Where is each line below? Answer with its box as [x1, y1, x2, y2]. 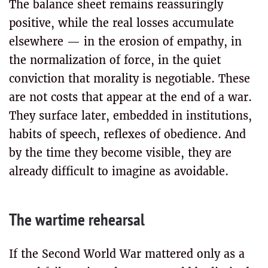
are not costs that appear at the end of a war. [9, 90, 252, 104]
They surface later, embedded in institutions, [9, 109, 252, 123]
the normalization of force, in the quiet [9, 53, 221, 67]
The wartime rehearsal [9, 208, 145, 230]
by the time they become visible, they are [9, 146, 232, 160]
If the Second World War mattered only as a [9, 247, 245, 261]
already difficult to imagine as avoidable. [9, 165, 229, 178]
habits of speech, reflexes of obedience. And [9, 127, 246, 141]
